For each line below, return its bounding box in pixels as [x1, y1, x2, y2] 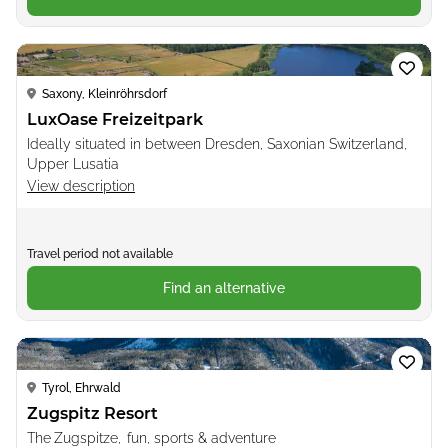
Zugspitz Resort [27, 403, 158, 423]
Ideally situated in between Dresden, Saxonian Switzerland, [27, 135, 407, 152]
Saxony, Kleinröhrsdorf [42, 86, 167, 101]
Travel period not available [27, 246, 173, 261]
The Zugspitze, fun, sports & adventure [27, 429, 276, 446]
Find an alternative [163, 279, 285, 296]
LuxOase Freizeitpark [27, 109, 203, 129]
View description [27, 177, 135, 194]
